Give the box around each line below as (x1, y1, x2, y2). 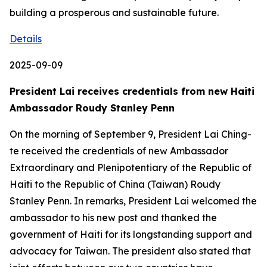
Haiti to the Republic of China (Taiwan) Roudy (10, 178, 221, 190)
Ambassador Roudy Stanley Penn (10, 102, 181, 114)
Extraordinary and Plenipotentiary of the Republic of (10, 162, 252, 173)
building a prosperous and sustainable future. (10, 7, 219, 18)
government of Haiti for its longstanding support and (10, 228, 252, 240)
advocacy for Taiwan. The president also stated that (10, 245, 251, 257)
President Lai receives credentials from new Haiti (10, 85, 254, 97)
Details (10, 33, 42, 45)
